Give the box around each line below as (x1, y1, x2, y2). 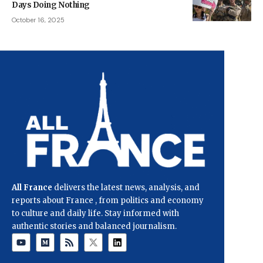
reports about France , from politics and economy (12, 195, 204, 205)
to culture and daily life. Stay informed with (12, 208, 179, 218)
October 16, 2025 (12, 16, 65, 25)
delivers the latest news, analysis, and (52, 182, 200, 193)
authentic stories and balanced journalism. (12, 221, 177, 231)
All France (12, 182, 52, 193)
